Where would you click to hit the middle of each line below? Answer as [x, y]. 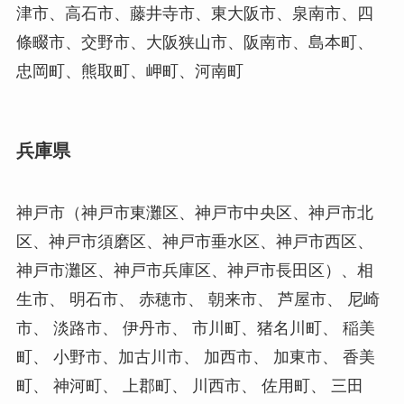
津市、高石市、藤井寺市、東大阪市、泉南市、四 [194, 13]
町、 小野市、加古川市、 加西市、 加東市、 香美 [195, 358]
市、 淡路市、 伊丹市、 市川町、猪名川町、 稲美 [195, 329]
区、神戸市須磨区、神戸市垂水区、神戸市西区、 [194, 242]
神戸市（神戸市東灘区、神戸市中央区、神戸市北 [194, 213]
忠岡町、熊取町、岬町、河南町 [129, 71]
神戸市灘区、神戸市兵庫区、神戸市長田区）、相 [194, 271]
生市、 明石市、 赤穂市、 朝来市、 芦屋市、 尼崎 [197, 300]
